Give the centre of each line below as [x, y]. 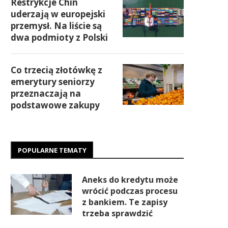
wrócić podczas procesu [130, 191]
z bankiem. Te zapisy [125, 202]
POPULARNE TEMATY [52, 150]
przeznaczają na [46, 93]
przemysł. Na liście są [56, 26]
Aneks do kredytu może [130, 180]
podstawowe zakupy [55, 105]
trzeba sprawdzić [117, 213]
